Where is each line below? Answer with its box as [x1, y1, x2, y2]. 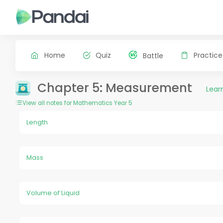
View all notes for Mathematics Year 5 [22, 99, 132, 107]
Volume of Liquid [26, 189, 80, 198]
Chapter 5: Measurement [37, 79, 192, 97]
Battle [142, 50, 163, 61]
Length [26, 117, 48, 126]
